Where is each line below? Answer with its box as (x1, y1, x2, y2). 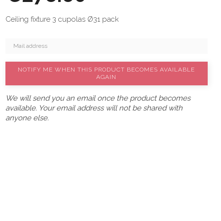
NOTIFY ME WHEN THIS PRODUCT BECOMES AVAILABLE (18, 66, 195, 73)
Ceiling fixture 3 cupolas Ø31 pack (5, 15, 119, 24)
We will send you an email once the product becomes (5, 94, 190, 103)
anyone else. (5, 113, 49, 122)
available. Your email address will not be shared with (5, 104, 183, 112)
